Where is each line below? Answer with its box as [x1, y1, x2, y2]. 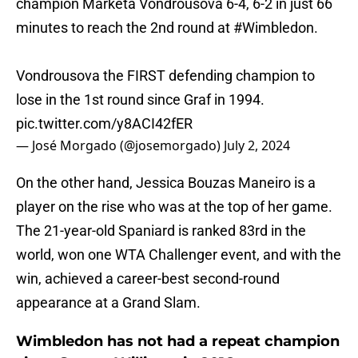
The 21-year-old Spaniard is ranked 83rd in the [16, 222, 306, 240]
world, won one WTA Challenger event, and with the [16, 246, 341, 264]
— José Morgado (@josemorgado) [16, 137, 224, 155]
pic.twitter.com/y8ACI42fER [16, 115, 193, 133]
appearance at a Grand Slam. [16, 294, 201, 312]
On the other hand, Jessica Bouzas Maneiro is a [16, 174, 316, 192]
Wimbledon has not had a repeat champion [16, 332, 340, 351]
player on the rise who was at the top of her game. [16, 198, 332, 216]
